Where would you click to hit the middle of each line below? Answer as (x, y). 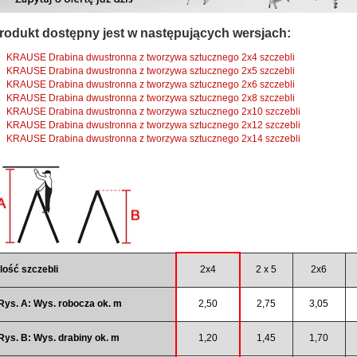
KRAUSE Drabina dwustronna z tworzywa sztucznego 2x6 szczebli (150, 84)
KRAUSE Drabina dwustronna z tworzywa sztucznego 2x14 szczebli (153, 138)
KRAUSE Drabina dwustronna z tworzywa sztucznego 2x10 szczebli (153, 111)
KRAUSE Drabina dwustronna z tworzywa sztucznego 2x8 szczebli (150, 98)
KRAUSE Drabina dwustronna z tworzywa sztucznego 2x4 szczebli (150, 57)
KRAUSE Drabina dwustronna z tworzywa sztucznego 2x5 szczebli (150, 71)
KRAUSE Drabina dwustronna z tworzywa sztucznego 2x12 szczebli (153, 125)
